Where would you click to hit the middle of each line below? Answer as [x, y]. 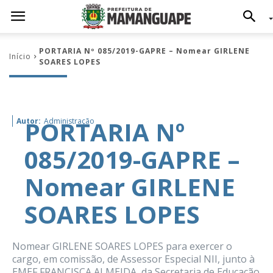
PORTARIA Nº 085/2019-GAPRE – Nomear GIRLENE [144, 51]
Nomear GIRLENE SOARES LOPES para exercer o [122, 246]
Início [20, 56]
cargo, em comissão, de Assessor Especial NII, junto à [133, 259]
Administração [69, 121]
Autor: [29, 121]
